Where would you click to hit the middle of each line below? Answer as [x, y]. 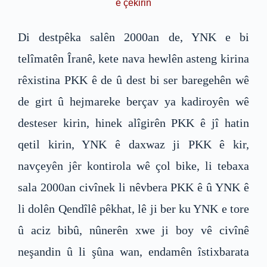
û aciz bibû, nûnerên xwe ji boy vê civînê [133, 230]
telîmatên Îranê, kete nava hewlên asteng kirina [133, 58]
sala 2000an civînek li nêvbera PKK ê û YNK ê [133, 187]
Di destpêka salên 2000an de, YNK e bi [133, 37]
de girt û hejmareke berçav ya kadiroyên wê [133, 101]
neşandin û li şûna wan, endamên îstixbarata [133, 251]
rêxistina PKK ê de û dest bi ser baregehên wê [133, 80]
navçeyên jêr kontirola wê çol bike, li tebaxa [133, 165]
